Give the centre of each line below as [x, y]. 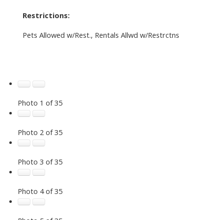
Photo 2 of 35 [40, 132]
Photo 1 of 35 [40, 102]
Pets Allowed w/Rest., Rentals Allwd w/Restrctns [101, 35]
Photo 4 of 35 [40, 191]
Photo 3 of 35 [40, 161]
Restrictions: [46, 15]
